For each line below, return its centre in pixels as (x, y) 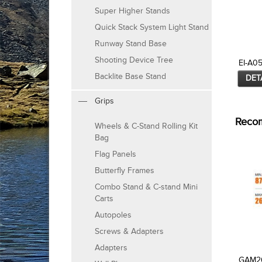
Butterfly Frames (125, 171)
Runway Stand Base (131, 44)
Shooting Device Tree (134, 60)
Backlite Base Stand (130, 77)
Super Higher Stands (132, 11)
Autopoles (113, 215)
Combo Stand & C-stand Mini (146, 187)
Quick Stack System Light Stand (152, 27)
